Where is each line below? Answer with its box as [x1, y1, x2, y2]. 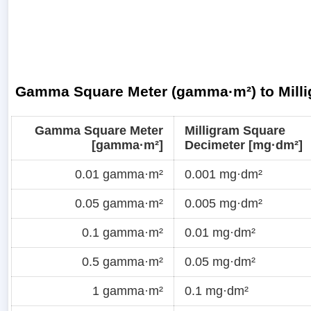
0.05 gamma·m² [75, 196, 163, 210]
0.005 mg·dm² [185, 196, 262, 210]
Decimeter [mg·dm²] [185, 137, 303, 152]
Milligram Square [185, 123, 285, 137]
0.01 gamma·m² [75, 167, 163, 181]
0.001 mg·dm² [185, 167, 262, 181]
